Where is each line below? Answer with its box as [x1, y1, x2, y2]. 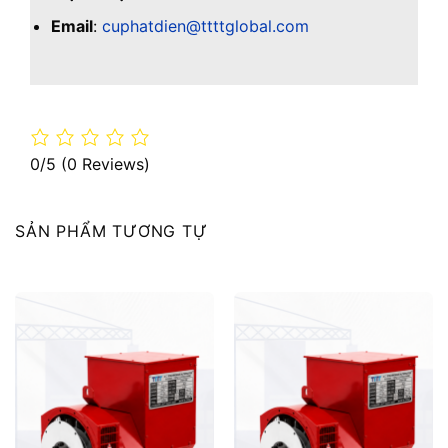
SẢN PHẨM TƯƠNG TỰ [15, 220, 208, 241]
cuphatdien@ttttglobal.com [101, 16, 309, 37]
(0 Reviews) [61, 153, 150, 174]
